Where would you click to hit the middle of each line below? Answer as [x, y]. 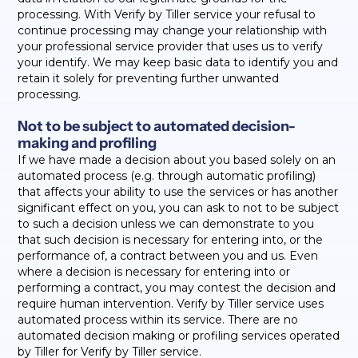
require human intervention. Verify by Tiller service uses [171, 304]
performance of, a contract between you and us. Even [168, 256]
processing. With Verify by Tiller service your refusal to [167, 14]
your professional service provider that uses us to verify [171, 46]
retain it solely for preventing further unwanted [149, 78]
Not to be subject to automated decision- [157, 126]
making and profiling [88, 143]
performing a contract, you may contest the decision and [177, 288]
